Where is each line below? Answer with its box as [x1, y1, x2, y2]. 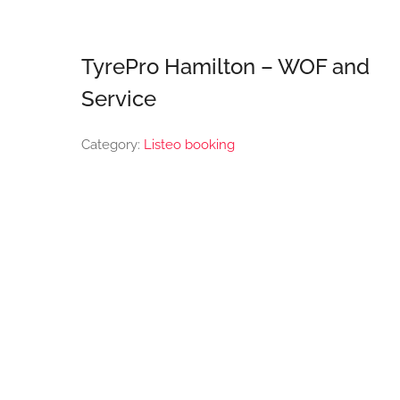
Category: [80, 137, 144, 153]
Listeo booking [143, 137, 235, 153]
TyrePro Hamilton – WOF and [80, 54, 370, 79]
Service [80, 86, 156, 112]
